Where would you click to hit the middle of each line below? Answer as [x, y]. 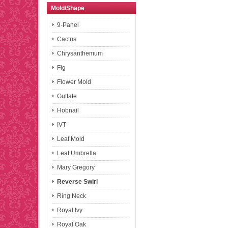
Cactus [67, 39]
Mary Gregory [76, 168]
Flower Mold [74, 82]
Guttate [67, 96]
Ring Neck [72, 196]
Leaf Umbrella [77, 153]
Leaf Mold [71, 139]
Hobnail [68, 111]
